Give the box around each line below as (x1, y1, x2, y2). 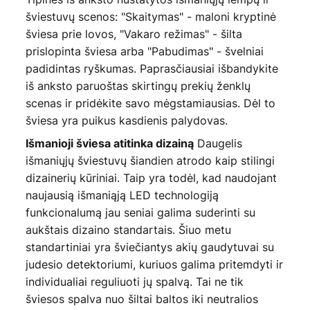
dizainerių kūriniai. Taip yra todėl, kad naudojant (25, 170, 277, 185)
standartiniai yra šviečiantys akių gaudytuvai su (25, 239, 274, 255)
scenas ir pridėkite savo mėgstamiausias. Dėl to (25, 95, 275, 111)
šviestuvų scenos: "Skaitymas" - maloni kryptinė (25, 8, 276, 24)
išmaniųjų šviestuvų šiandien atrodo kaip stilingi (25, 152, 275, 168)
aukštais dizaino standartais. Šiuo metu (25, 221, 231, 237)
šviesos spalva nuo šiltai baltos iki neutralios (25, 291, 258, 307)
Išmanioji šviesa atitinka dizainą (25, 136, 194, 150)
